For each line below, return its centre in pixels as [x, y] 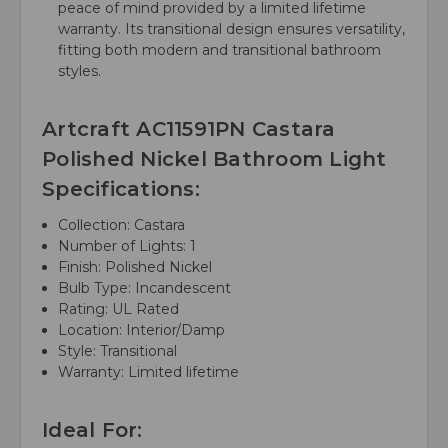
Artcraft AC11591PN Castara [189, 128]
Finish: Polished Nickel [135, 266]
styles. [80, 70]
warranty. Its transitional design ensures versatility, [232, 28]
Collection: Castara [122, 224]
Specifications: [121, 188]
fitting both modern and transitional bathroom [220, 49]
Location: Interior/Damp [142, 329]
